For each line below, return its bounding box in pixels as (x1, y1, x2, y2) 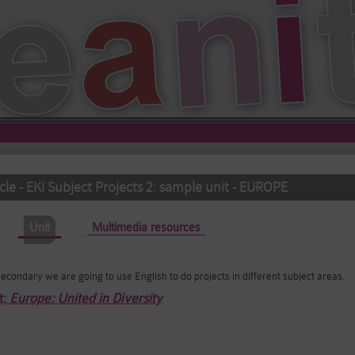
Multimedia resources (92, 221, 200, 235)
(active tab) (50, 221, 105, 235)
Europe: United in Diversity (10, 291, 162, 306)
